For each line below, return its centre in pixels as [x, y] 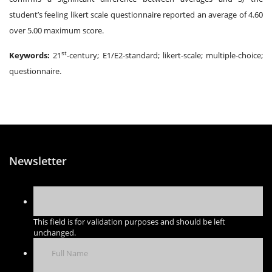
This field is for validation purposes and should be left [129, 221]
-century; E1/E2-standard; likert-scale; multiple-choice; [165, 55]
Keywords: [31, 55]
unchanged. [55, 232]
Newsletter [38, 161]
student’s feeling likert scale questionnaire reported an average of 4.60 [136, 14]
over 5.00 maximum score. [56, 30]
